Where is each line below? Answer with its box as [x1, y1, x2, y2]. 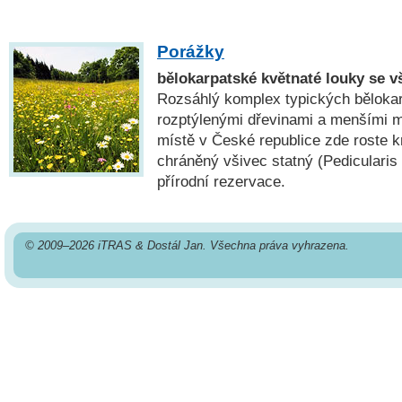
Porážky [157, 41, 224, 61]
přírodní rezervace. [157, 173, 285, 190]
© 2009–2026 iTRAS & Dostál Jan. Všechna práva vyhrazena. [24, 238, 349, 252]
